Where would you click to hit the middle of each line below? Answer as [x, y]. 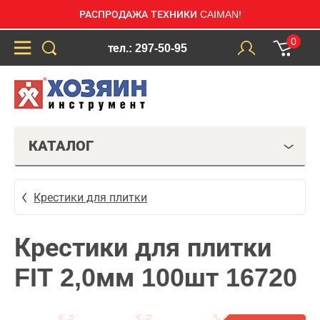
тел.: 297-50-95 [147, 48]
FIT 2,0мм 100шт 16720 [156, 277]
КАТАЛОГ [61, 146]
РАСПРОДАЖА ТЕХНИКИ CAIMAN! [160, 14]
